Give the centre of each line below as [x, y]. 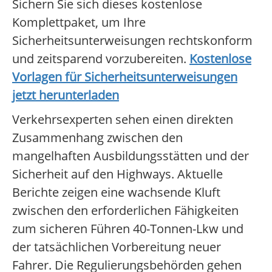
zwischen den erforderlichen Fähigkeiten [125, 211]
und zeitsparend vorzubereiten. [101, 59]
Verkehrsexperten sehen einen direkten [123, 120]
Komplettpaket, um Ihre [79, 22]
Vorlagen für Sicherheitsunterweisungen [125, 77]
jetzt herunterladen [66, 95]
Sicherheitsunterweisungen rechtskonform [132, 41]
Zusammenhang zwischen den [97, 138]
